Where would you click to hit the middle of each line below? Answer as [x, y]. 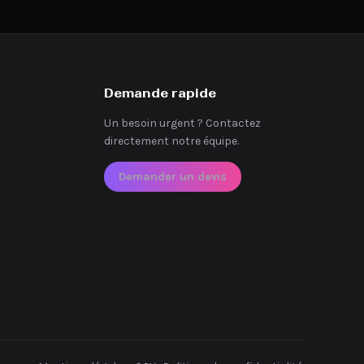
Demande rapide [160, 93]
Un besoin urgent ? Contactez [183, 123]
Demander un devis [173, 177]
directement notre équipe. [172, 141]
